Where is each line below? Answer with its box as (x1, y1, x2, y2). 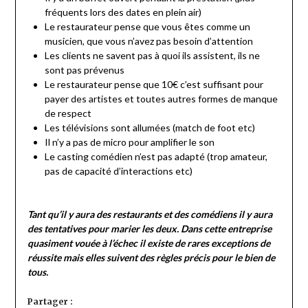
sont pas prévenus (44, 63, 124, 76)
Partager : (27, 296, 73, 307)
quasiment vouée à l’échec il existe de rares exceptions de (27, 236, 270, 249)
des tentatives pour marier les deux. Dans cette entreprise (27, 222, 272, 234)
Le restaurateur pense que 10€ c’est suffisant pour (44, 78, 263, 90)
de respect (44, 107, 91, 119)
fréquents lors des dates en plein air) (44, 5, 201, 18)
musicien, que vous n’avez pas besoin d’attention (44, 34, 253, 47)
